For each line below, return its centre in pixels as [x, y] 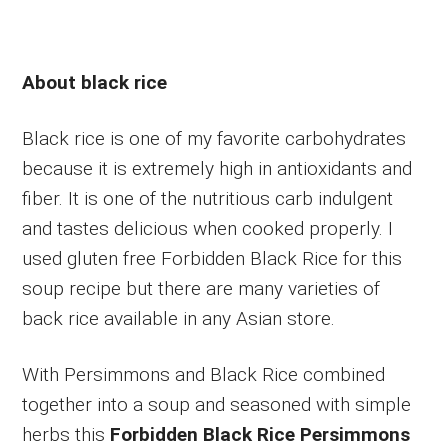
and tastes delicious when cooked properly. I [208, 229]
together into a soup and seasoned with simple [217, 405]
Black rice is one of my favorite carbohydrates [214, 139]
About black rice [95, 83]
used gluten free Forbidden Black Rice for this [212, 259]
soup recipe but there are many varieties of [201, 289]
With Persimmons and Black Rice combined [204, 375]
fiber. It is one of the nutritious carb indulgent [208, 199]
